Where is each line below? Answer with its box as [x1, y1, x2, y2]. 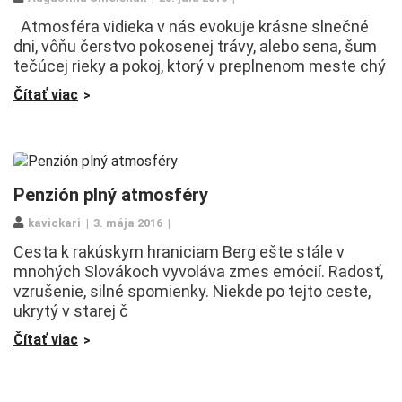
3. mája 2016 [93, 216, 162, 231]
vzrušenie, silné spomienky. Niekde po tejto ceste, [13, 282, 371, 301]
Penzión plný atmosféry [13, 184, 208, 206]
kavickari [28, 216, 81, 231]
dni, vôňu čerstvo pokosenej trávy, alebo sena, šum [13, 36, 377, 56]
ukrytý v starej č [13, 301, 128, 321]
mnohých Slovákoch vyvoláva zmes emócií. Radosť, [13, 262, 383, 282]
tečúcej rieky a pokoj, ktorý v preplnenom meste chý [13, 56, 386, 75]
